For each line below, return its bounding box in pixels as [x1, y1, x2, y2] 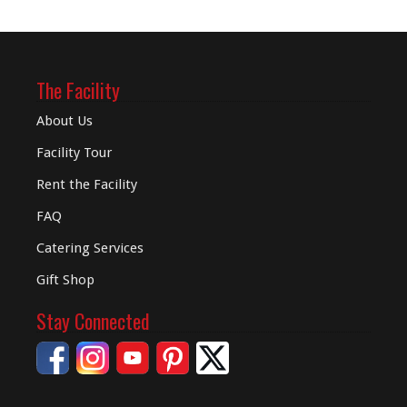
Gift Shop [36, 272, 94, 288]
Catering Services [36, 240, 144, 256]
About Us [36, 113, 93, 129]
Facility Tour [36, 144, 112, 161]
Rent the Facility [36, 176, 137, 193]
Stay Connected [36, 306, 150, 335]
